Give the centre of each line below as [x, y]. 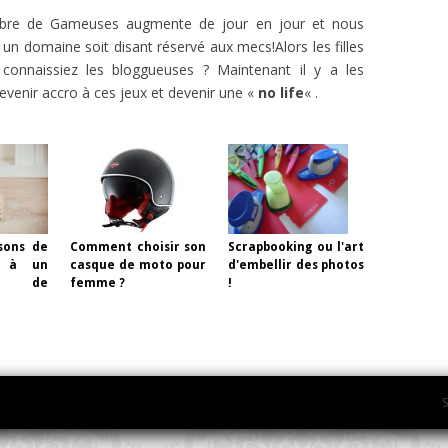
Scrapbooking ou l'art [296, 246]
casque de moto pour [138, 264]
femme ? [97, 282]
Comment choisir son [138, 246]
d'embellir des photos [296, 264]
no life [281, 92]
